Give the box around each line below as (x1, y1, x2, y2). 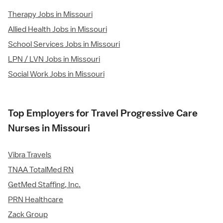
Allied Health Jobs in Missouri (8, 24, 107, 35)
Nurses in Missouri (8, 122, 90, 134)
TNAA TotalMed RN (8, 165, 74, 175)
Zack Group (8, 210, 48, 220)
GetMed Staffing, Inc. (8, 180, 81, 190)
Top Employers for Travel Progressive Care (8, 107, 198, 119)
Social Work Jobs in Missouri (8, 69, 105, 80)
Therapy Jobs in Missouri (8, 9, 93, 20)
